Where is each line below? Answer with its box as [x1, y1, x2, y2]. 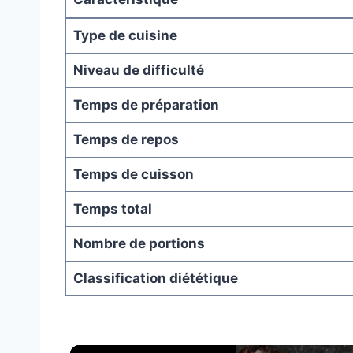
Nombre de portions [72, 236, 205, 252]
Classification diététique [72, 270, 238, 287]
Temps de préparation [72, 97, 219, 113]
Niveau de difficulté [72, 62, 204, 79]
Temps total [72, 201, 152, 217]
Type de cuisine [72, 28, 177, 44]
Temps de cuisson [72, 166, 194, 183]
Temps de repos [72, 132, 179, 148]
